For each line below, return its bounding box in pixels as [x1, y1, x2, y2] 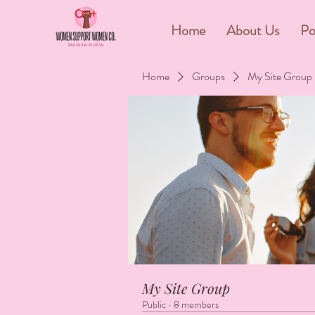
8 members [174, 297, 219, 311]
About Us [226, 20, 279, 41]
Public [142, 297, 166, 311]
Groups [192, 67, 225, 84]
